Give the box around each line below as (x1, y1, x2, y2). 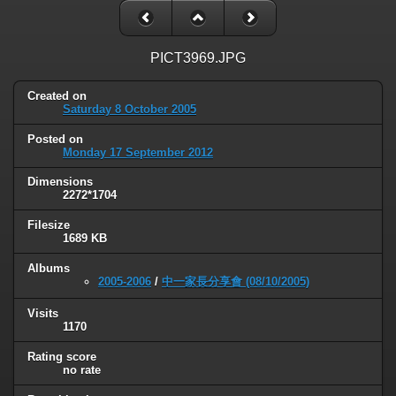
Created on (27, 88, 87, 103)
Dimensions (27, 175, 93, 189)
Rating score (27, 350, 96, 364)
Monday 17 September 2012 (63, 145, 213, 159)
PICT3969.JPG (150, 49, 246, 65)
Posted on (27, 132, 83, 146)
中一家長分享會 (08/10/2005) (162, 275, 309, 289)
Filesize (27, 218, 70, 232)
